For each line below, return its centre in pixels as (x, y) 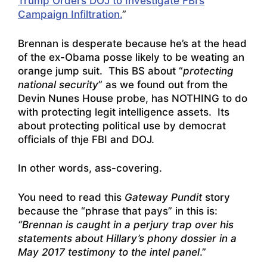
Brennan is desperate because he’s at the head (132, 43)
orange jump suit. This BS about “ (100, 71)
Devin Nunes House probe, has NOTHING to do (133, 98)
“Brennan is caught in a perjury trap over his (126, 224)
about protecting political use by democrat (122, 125)
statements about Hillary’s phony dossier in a (127, 238)
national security (58, 84)
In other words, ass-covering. (90, 168)
